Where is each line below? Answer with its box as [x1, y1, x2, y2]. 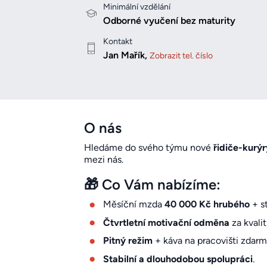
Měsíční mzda [103, 198, 164, 210]
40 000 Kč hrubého [164, 198, 250, 210]
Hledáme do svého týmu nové [83, 142, 213, 154]
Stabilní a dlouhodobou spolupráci [103, 253, 253, 265]
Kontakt [103, 36, 132, 47]
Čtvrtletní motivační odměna [103, 216, 232, 228]
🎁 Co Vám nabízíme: [83, 176, 221, 194]
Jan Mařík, [103, 49, 150, 61]
